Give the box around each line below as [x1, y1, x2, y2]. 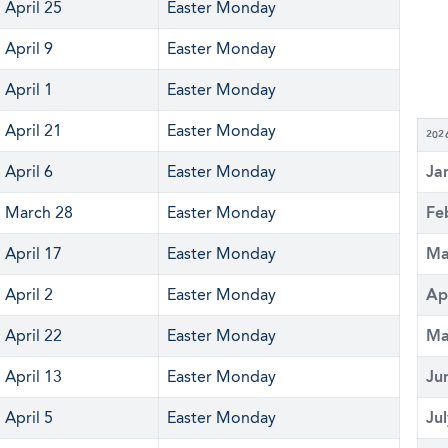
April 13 [5, 367, 62, 386]
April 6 [5, 162, 53, 181]
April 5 [5, 408, 53, 427]
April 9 [5, 39, 53, 58]
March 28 [5, 203, 73, 222]
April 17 [5, 244, 62, 263]
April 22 [5, 326, 62, 345]
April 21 [5, 121, 62, 140]
